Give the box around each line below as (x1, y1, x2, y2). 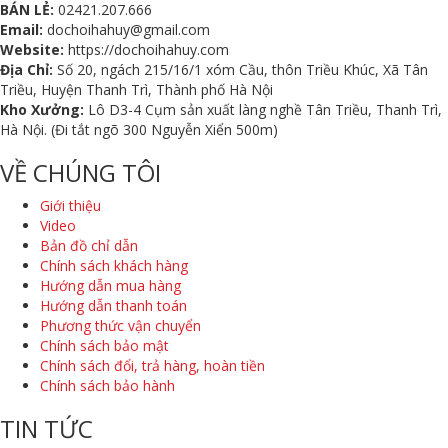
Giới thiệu (40, 195, 101, 215)
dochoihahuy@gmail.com (43, 19, 210, 39)
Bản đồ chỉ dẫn (40, 235, 138, 255)
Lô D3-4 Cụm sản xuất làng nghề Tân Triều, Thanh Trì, (84, 99, 442, 119)
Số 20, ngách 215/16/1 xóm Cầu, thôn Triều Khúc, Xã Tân (53, 59, 428, 79)
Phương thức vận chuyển (40, 315, 201, 335)
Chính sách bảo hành (40, 375, 175, 395)
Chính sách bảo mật (40, 335, 169, 355)
